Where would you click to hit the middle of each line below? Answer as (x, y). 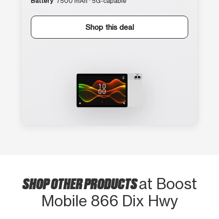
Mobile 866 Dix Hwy (109, 201)
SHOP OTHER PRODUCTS (80, 183)
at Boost (168, 184)
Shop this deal (109, 27)
